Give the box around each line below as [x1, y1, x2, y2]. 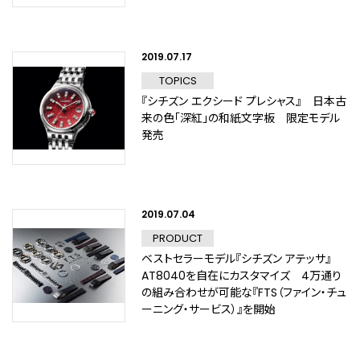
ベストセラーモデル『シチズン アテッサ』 [141, 251, 331, 267]
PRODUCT [153, 231, 202, 246]
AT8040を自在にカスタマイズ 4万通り [141, 268, 342, 284]
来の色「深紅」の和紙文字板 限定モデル [141, 110, 340, 126]
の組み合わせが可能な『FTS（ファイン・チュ [141, 284, 346, 301]
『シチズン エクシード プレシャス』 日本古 [141, 93, 346, 109]
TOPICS [158, 73, 197, 88]
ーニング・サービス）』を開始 [141, 301, 276, 317]
